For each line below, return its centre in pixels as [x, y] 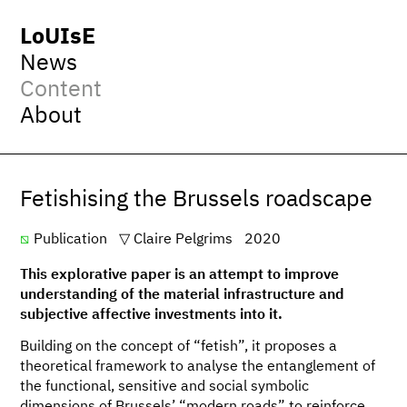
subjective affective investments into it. [152, 316]
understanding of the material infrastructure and [183, 296]
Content [61, 89]
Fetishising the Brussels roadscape [197, 199]
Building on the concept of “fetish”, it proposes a [179, 347]
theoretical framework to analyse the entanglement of [198, 367]
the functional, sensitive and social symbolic [165, 387]
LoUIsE [58, 37]
